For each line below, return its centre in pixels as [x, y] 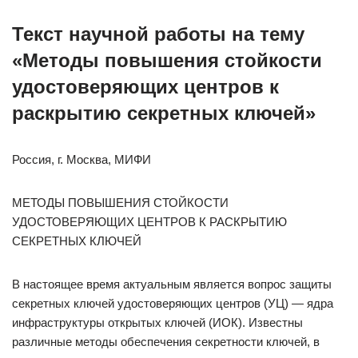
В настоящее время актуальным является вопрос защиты [172, 284]
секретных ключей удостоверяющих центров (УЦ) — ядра [173, 303]
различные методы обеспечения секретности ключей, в [166, 342]
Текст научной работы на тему [158, 34]
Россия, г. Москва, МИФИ [82, 159]
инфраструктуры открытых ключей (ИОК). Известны [157, 322]
